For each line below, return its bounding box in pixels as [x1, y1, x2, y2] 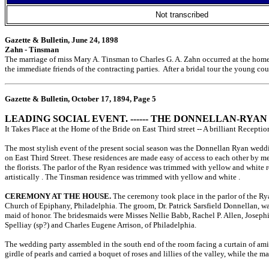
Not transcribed [156, 10, 208, 19]
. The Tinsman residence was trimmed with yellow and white [41, 172, 238, 181]
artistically [5, 172, 41, 181]
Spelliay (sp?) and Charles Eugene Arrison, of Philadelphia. [5, 220, 196, 229]
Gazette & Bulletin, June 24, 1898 [5, 35, 118, 44]
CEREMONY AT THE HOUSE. [5, 192, 111, 201]
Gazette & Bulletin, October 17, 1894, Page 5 [5, 94, 156, 103]
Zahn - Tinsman [5, 45, 59, 54]
